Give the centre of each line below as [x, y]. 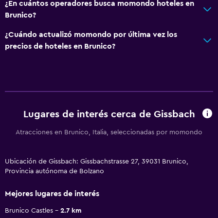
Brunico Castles [29, 210]
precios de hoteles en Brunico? [60, 46]
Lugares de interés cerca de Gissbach [109, 115]
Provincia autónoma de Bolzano [54, 171]
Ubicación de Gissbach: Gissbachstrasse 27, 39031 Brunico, [97, 161]
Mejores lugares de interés [52, 193]
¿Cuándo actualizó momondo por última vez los [91, 34]
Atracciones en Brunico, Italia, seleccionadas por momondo [109, 132]
